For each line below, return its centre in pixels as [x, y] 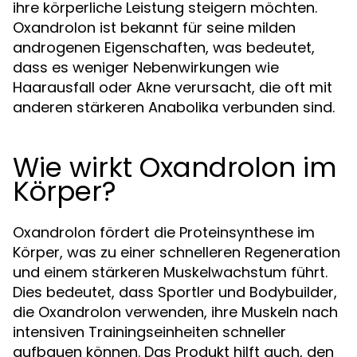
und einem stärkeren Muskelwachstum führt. [170, 272]
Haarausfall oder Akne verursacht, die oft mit [173, 87]
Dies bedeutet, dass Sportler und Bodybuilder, [175, 292]
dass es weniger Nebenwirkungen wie [146, 67]
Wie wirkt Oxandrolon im [175, 167]
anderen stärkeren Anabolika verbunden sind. [174, 107]
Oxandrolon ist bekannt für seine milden [154, 27]
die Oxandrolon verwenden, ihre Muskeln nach [175, 312]
